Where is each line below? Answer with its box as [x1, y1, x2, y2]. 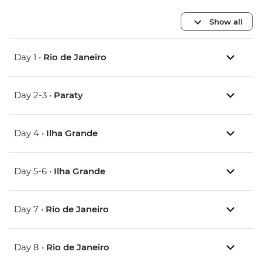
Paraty [54, 89, 83, 101]
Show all [209, 16, 243, 26]
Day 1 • [14, 51, 43, 63]
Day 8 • [14, 242, 46, 253]
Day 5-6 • [14, 166, 54, 177]
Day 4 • [14, 127, 46, 139]
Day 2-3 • [14, 89, 54, 101]
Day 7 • [14, 204, 46, 215]
